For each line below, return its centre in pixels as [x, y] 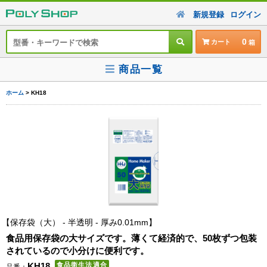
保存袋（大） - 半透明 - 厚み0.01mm [79, 222]
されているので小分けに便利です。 [77, 251]
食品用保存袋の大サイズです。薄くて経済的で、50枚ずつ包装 [131, 238]
